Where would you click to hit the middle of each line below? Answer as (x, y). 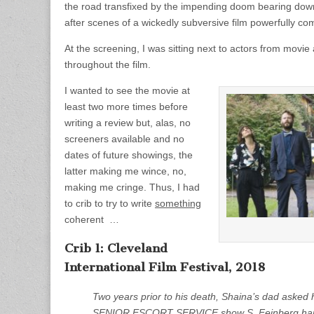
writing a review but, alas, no (128, 122)
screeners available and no (124, 138)
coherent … (92, 219)
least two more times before (126, 106)
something (178, 203)
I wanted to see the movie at (127, 90)
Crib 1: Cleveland (116, 248)
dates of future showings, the (129, 155)
